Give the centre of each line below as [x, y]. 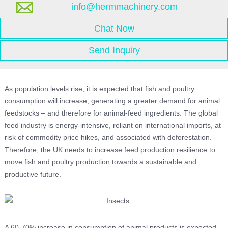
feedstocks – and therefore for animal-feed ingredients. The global [111, 113]
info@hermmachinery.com [124, 7]
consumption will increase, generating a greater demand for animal [112, 101]
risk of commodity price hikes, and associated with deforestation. [108, 137]
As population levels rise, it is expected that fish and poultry [99, 88]
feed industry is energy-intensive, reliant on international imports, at [112, 125]
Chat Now [114, 28]
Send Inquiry [114, 50]
